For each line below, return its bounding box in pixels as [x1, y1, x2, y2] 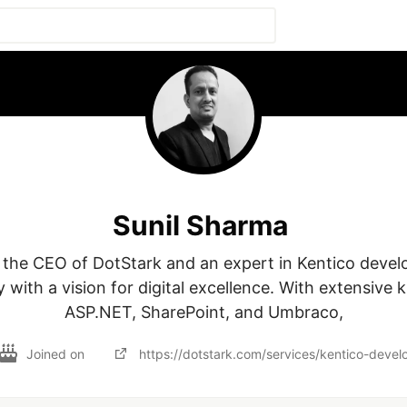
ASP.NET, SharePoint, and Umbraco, [64, 303, 343, 322]
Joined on [26, 345, 88, 362]
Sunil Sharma [112, 208, 288, 242]
